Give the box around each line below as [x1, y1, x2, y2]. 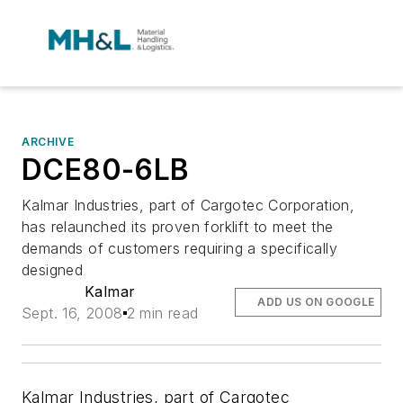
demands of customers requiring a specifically [22, 239, 337, 257]
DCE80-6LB [22, 152, 190, 187]
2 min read [126, 304, 199, 322]
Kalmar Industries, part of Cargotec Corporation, [22, 196, 355, 214]
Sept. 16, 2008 [22, 304, 123, 322]
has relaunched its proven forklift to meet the [22, 218, 334, 236]
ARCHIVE [22, 135, 75, 148]
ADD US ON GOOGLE [257, 295, 375, 309]
